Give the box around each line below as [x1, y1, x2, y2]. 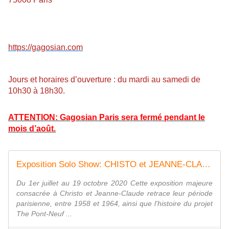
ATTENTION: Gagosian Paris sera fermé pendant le [8, 113, 205, 122]
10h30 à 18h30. [8, 86, 65, 96]
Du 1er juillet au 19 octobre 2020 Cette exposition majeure [16, 179, 213, 188]
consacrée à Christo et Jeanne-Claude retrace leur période [16, 189, 213, 198]
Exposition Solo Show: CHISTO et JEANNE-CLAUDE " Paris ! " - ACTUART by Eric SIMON [202, 159, 211, 170]
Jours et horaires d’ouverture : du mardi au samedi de [8, 75, 200, 84]
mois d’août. [8, 124, 56, 133]
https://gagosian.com [8, 43, 83, 52]
